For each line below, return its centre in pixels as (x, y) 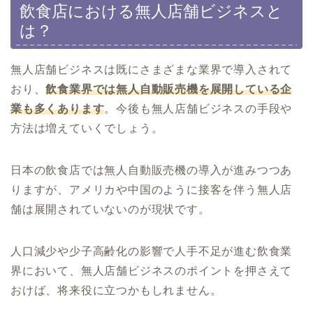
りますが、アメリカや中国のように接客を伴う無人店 (152, 189)
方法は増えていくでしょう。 (87, 128)
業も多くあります (58, 108)
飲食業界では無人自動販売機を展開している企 (169, 89)
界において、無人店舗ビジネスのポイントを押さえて (152, 270)
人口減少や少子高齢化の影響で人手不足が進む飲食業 (152, 251)
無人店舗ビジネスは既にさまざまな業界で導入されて (152, 69)
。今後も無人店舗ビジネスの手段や (198, 108)
